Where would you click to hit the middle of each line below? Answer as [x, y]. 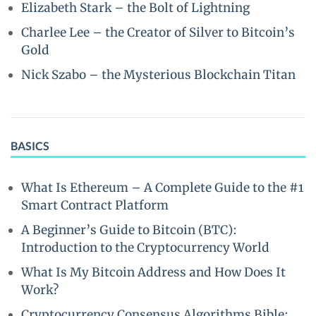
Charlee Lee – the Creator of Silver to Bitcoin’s [158, 32]
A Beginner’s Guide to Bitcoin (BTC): [129, 230]
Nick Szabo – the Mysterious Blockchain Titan [158, 75]
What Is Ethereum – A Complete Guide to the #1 [162, 188]
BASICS [30, 146]
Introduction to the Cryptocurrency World [145, 248]
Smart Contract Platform [95, 205]
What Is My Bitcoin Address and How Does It [153, 272]
